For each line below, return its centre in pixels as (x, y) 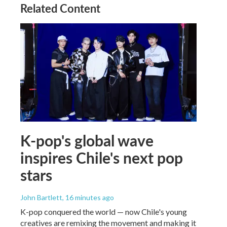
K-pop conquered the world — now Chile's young (104, 211)
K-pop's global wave (87, 140)
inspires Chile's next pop (102, 157)
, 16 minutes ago (88, 197)
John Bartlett (41, 197)
